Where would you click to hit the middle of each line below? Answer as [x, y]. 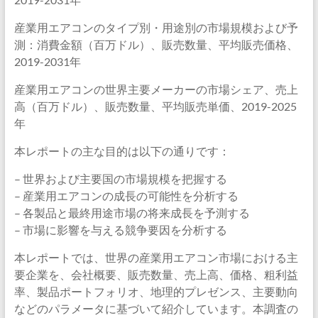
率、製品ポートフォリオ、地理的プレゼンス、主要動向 [156, 291]
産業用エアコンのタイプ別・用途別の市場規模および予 [156, 27]
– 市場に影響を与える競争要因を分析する [120, 230]
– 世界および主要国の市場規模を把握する [120, 179]
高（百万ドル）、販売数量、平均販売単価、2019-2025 [155, 106]
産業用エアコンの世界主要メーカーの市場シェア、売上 [156, 89]
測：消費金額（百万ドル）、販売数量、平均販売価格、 [156, 44]
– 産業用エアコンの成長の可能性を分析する [126, 196]
